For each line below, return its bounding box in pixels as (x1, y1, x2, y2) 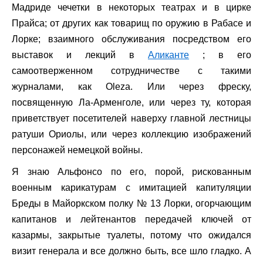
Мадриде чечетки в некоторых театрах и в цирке (12, 2, 251, 12)
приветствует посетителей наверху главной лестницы (12, 113, 251, 123)
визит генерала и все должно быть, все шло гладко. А (12, 245, 251, 256)
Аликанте (148, 49, 189, 60)
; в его (189, 49, 251, 60)
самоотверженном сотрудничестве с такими (12, 65, 251, 76)
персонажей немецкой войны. (12, 144, 143, 155)
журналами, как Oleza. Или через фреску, (12, 81, 251, 92)
